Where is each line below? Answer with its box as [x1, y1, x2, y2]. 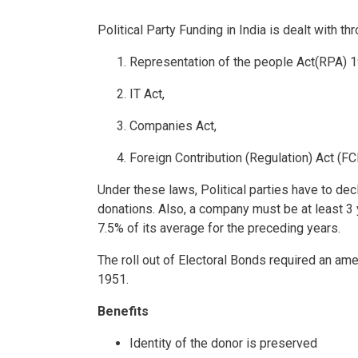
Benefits [97, 304, 149, 320]
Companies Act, [129, 118, 217, 134]
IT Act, [129, 86, 165, 102]
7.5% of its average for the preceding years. [97, 221, 340, 237]
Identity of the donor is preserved [129, 336, 317, 352]
